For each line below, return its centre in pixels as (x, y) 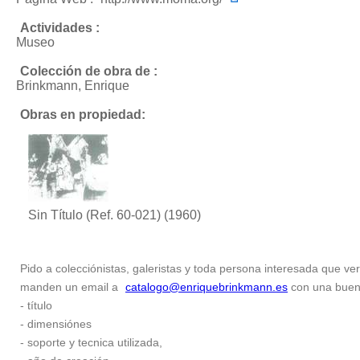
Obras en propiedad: (83, 115)
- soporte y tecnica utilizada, (91, 342)
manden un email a (71, 287)
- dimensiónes (56, 324)
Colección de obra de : (89, 71)
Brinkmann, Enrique (73, 86)
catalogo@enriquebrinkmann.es (207, 287)
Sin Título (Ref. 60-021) (94, 215)
